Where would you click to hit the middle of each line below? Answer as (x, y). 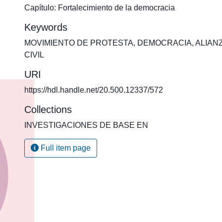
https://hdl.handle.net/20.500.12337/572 (94, 90)
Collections (48, 110)
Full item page (65, 148)
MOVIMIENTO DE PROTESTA (79, 43)
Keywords (46, 27)
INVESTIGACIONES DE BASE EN (86, 125)
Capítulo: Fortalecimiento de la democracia (100, 8)
